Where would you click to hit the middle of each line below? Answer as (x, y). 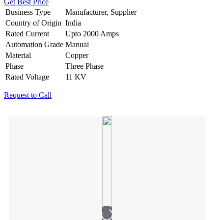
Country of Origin (33, 23)
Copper (77, 55)
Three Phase (84, 66)
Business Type (28, 12)
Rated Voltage (27, 77)
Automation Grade (34, 44)
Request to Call (28, 95)
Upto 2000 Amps (92, 33)
